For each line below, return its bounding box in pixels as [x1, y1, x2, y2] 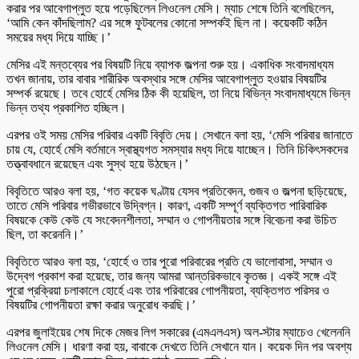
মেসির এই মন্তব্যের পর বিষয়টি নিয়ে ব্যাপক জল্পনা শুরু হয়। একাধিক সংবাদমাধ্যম [6, 58, 333, 72]
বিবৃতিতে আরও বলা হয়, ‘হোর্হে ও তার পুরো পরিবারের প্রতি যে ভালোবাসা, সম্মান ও [6, 255, 333, 269]
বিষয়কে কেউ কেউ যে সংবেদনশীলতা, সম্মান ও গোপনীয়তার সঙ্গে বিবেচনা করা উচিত [6, 213, 337, 228]
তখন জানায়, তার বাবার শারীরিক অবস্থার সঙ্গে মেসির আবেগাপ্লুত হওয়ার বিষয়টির [6, 72, 326, 87]
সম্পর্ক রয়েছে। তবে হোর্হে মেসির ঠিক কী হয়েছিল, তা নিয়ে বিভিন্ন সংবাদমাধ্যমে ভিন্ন [6, 87, 350, 101]
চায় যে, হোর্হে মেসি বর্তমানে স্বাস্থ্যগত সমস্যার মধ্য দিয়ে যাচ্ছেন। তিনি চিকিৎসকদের [6, 143, 348, 157]
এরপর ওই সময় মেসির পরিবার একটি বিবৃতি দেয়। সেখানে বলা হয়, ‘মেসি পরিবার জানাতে [6, 128, 353, 143]
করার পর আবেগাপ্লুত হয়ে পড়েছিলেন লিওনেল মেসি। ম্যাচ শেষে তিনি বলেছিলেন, [6, 2, 334, 16]
